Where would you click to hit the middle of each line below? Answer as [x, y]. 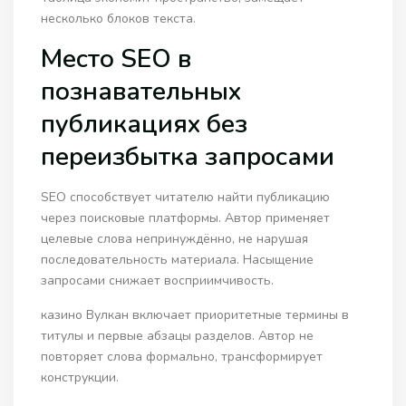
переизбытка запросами [188, 157]
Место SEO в [116, 59]
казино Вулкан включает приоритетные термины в [195, 315]
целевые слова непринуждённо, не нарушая [175, 239]
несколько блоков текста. [119, 19]
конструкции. [80, 378]
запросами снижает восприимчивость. [158, 281]
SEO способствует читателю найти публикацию [186, 198]
